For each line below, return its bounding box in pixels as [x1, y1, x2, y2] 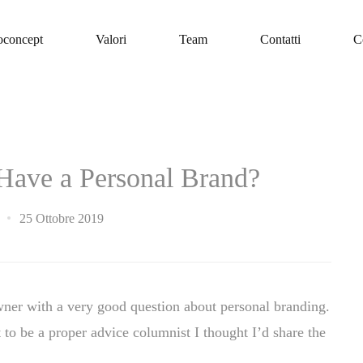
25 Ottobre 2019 [19, 211, 104, 225]
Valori [96, 32, 126, 46]
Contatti [260, 32, 301, 46]
